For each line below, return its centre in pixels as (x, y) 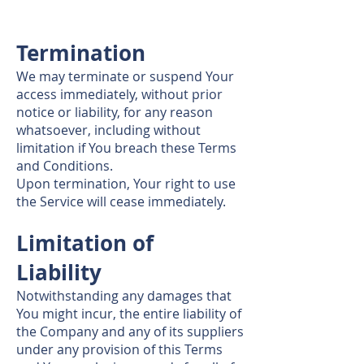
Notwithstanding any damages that (124, 296)
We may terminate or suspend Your (125, 76)
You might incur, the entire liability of (129, 314)
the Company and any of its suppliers (130, 331)
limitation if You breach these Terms (126, 148)
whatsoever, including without (108, 130)
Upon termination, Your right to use (126, 184)
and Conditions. (65, 166)
